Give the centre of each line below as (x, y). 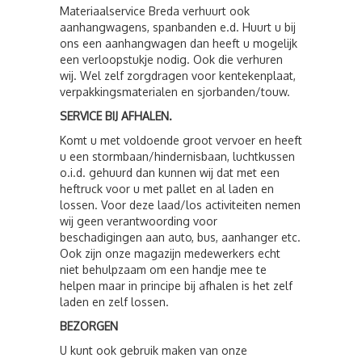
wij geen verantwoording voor (139, 221)
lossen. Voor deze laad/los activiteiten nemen (180, 205)
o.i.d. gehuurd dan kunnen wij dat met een (170, 173)
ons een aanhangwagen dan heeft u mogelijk (179, 43)
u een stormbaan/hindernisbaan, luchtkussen (177, 156)
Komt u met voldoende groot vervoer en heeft (181, 140)
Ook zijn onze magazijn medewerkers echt (170, 253)
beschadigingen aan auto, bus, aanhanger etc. (180, 237)
